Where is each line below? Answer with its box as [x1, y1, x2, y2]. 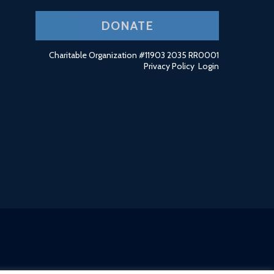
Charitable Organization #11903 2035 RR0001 [48, 50, 219, 61]
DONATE [100, 18, 154, 33]
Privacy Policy [143, 61, 194, 72]
